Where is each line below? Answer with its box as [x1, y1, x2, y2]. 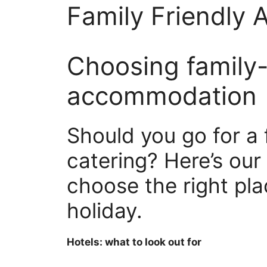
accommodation [67, 80, 257, 111]
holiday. [67, 198, 142, 223]
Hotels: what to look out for [67, 236, 201, 248]
